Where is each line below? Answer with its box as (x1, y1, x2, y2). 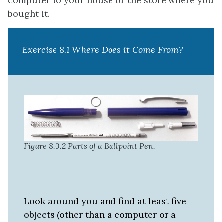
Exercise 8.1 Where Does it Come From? (22, 43, 183, 55)
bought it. (8, 7, 50, 19)
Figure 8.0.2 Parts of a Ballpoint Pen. (24, 141, 155, 151)
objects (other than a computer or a (24, 209, 176, 221)
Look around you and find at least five (24, 195, 186, 207)
